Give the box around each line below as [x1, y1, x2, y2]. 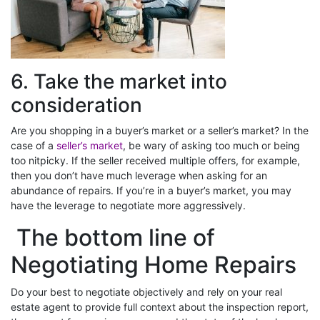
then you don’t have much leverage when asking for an [11, 169, 267, 181]
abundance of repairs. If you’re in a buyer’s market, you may [11, 184, 291, 196]
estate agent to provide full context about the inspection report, [11, 300, 309, 313]
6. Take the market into [11, 69, 227, 94]
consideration [11, 92, 142, 117]
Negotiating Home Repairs [11, 250, 296, 279]
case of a [11, 139, 56, 151]
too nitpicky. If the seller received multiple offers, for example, [11, 154, 300, 166]
